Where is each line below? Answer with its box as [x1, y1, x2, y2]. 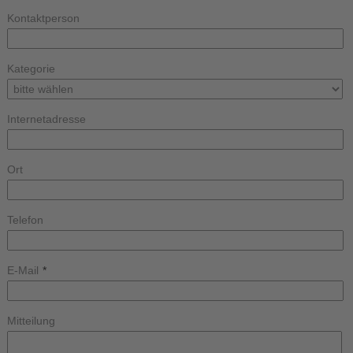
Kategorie [6, 62, 55, 75]
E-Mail [6, 264, 39, 277]
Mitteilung [6, 314, 55, 327]
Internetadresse [6, 113, 86, 125]
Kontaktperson [6, 12, 80, 24]
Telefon [6, 214, 43, 226]
